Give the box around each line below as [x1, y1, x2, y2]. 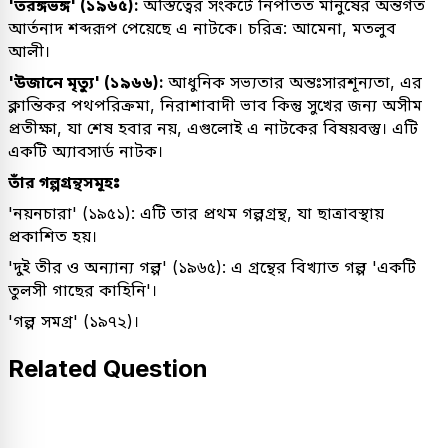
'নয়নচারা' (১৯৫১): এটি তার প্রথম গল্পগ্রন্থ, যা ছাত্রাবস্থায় [8, 202, 384, 223]
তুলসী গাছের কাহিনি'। [8, 279, 157, 300]
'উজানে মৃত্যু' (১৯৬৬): [8, 71, 168, 92]
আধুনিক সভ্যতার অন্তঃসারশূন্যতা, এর [168, 71, 422, 92]
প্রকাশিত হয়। [8, 225, 97, 246]
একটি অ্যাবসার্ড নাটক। [8, 140, 163, 161]
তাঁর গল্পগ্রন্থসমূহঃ [8, 171, 120, 192]
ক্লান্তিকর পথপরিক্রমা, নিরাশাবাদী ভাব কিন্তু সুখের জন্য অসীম [8, 94, 422, 115]
